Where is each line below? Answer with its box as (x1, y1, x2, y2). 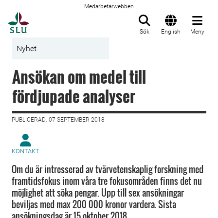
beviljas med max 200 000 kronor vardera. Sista (12, 198, 176, 211)
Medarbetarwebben (84, 3, 134, 10)
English (161, 28, 181, 35)
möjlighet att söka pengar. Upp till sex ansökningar (12, 186, 184, 199)
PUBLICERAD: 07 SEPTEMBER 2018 (12, 116, 105, 123)
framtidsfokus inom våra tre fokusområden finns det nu (12, 175, 202, 187)
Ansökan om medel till (12, 65, 146, 88)
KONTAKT (12, 147, 39, 155)
